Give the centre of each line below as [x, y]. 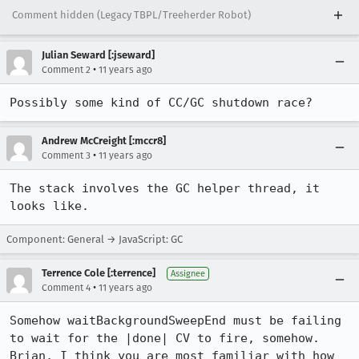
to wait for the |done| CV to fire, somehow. [165, 338]
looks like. [49, 206]
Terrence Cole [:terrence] [99, 273]
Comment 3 [66, 155]
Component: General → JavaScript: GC [95, 239]
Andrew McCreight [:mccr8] [104, 141]
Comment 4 [66, 288]
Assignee [188, 274]
